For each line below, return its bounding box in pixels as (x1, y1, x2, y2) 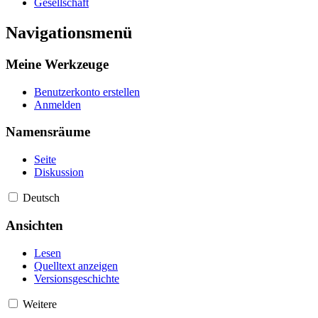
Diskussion (34, 166, 84, 179)
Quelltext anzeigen (34, 259, 118, 272)
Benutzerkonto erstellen (34, 85, 140, 98)
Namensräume (6, 124, 90, 140)
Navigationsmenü (6, 23, 132, 43)
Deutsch (23, 192, 60, 204)
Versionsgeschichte (34, 272, 119, 285)
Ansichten (6, 217, 63, 233)
